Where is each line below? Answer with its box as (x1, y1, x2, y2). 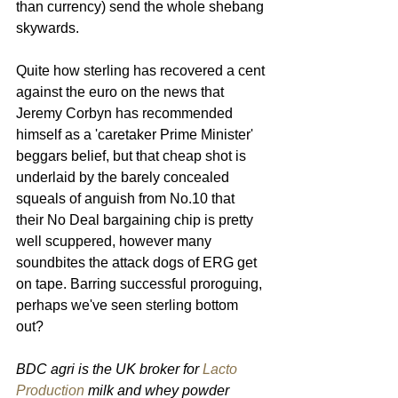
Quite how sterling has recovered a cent (16, 62, 268, 78)
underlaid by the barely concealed (16, 169, 233, 185)
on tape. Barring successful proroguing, (16, 275, 266, 291)
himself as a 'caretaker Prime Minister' (16, 126, 257, 142)
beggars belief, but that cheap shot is (16, 147, 250, 163)
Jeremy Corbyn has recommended (16, 105, 236, 121)
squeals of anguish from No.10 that (16, 190, 238, 206)
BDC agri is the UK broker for (16, 361, 203, 377)
